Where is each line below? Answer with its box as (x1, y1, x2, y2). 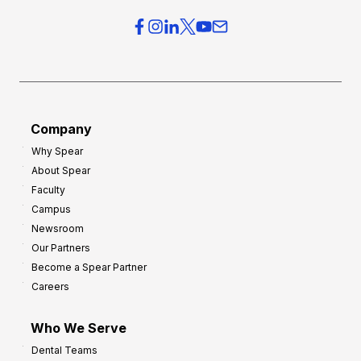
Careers (31, 280, 69, 293)
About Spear (31, 164, 90, 176)
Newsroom (31, 222, 84, 234)
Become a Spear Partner (31, 260, 147, 273)
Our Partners (31, 241, 90, 254)
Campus (31, 202, 71, 215)
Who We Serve (31, 319, 127, 336)
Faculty (31, 183, 65, 196)
